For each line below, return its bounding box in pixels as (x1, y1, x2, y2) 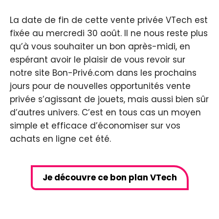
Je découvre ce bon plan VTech (42, 172, 177, 183)
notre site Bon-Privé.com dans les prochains (10, 67, 197, 79)
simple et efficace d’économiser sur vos (10, 120, 180, 131)
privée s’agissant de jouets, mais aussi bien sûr (10, 93, 209, 105)
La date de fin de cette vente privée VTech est (10, 14, 208, 26)
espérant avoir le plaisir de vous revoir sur (10, 54, 185, 66)
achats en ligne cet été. (10, 133, 111, 145)
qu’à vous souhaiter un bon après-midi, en (10, 41, 190, 52)
